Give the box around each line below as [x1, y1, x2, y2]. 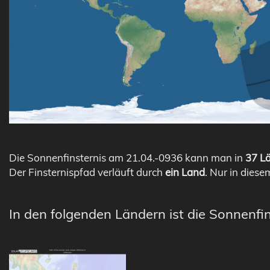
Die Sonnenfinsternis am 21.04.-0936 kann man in [9, 151, 245, 164]
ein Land [165, 165, 205, 178]
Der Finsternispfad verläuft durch [9, 165, 165, 178]
